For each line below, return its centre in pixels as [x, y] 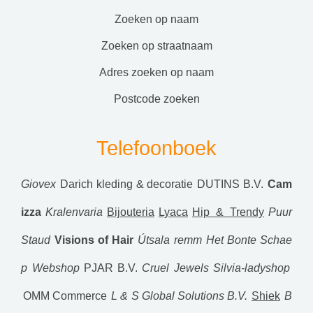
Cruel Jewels [176, 268]
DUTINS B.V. [230, 184]
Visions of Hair [94, 240]
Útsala [154, 240]
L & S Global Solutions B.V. [180, 296]
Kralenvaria [74, 212]
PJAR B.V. [111, 268]
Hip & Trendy [228, 212]
